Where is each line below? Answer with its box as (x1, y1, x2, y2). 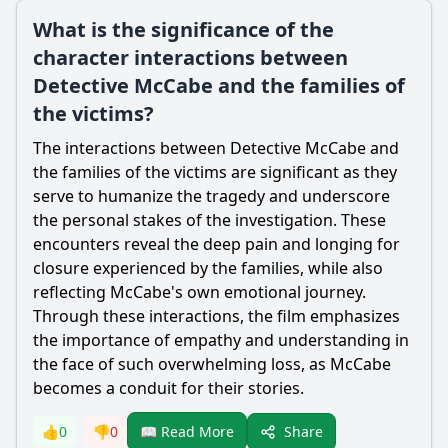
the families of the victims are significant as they (33, 161, 397, 183)
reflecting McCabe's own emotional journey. (33, 281, 366, 303)
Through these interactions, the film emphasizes (33, 305, 400, 327)
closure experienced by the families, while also (33, 257, 383, 279)
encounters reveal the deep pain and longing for (33, 233, 400, 255)
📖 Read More (140, 422, 234, 441)
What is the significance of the (33, 16, 334, 43)
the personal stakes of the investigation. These (33, 209, 386, 231)
